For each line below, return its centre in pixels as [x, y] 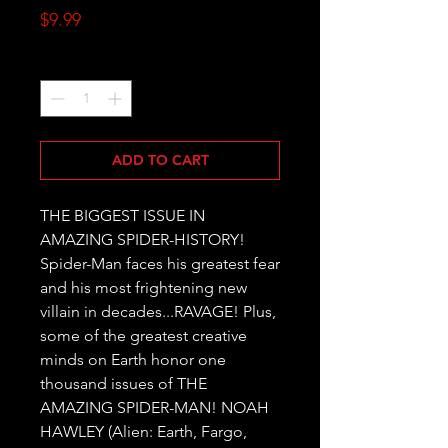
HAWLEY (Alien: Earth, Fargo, [143, 432]
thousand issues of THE [123, 384]
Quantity [67, 63]
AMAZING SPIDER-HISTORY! [142, 240]
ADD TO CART [160, 160]
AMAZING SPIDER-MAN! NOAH [154, 408]
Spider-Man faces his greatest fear [160, 264]
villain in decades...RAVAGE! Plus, [158, 312]
